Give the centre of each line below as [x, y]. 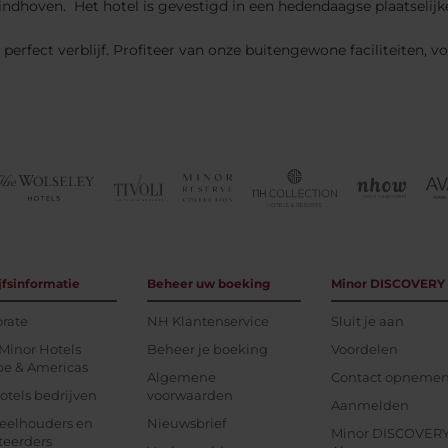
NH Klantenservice [208, 321]
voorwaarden [190, 395]
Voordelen [364, 349]
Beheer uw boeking [209, 283]
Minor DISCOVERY [387, 283]
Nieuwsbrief [187, 423]
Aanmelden [369, 405]
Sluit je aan [367, 321]
